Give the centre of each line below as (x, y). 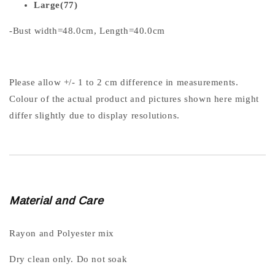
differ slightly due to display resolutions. (95, 116)
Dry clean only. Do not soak (68, 259)
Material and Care (56, 201)
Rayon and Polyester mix (62, 234)
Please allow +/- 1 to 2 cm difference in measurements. (124, 83)
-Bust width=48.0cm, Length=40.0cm (87, 31)
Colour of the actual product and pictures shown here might (134, 99)
